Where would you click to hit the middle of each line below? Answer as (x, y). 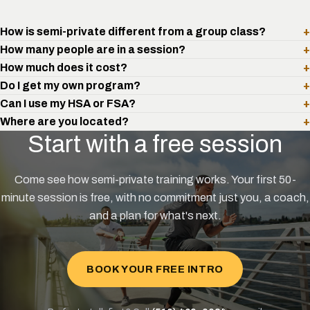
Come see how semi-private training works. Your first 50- (155, 180)
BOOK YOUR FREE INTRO (155, 269)
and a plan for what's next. (155, 216)
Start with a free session (155, 144)
